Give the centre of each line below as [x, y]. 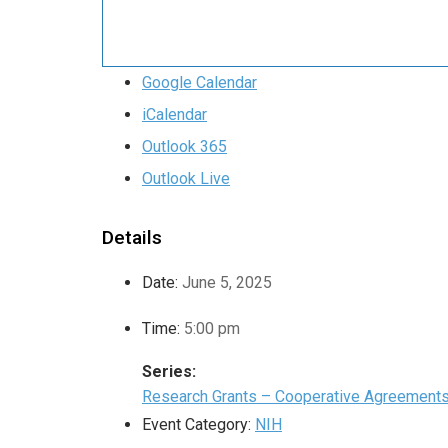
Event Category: [196, 424]
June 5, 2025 [227, 282]
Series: [169, 371]
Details [132, 237]
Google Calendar [199, 82]
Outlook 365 [184, 146]
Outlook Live [186, 178]
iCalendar [174, 114]
